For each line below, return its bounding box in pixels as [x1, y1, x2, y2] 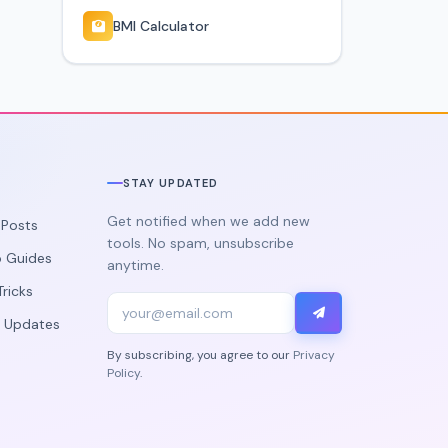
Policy [106, 365, 140, 382]
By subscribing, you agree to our [106, 347, 293, 364]
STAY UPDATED [122, 176, 219, 191]
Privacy [292, 347, 335, 364]
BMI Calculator [113, 16, 209, 35]
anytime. [106, 256, 164, 275]
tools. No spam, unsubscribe [106, 234, 294, 253]
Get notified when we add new [106, 212, 310, 231]
